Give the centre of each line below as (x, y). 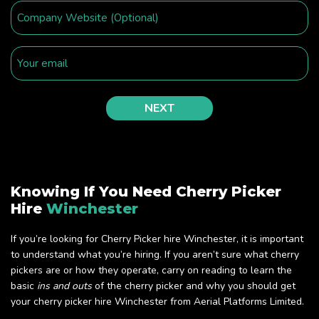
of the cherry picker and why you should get (194, 286)
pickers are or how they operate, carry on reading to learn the (151, 271)
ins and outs (64, 286)
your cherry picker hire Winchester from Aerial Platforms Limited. (157, 302)
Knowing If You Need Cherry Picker (146, 192)
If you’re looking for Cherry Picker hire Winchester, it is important (157, 239)
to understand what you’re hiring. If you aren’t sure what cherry (155, 255)
